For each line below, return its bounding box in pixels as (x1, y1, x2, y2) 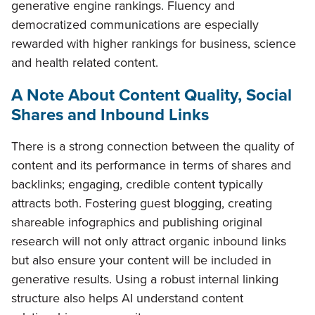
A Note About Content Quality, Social (11, 82, 292, 108)
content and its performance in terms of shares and (11, 156, 291, 175)
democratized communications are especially (11, 15, 259, 34)
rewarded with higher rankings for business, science (11, 34, 296, 53)
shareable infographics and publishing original (11, 213, 262, 232)
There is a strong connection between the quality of (11, 137, 294, 156)
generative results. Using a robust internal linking (11, 270, 278, 289)
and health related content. (11, 53, 158, 72)
